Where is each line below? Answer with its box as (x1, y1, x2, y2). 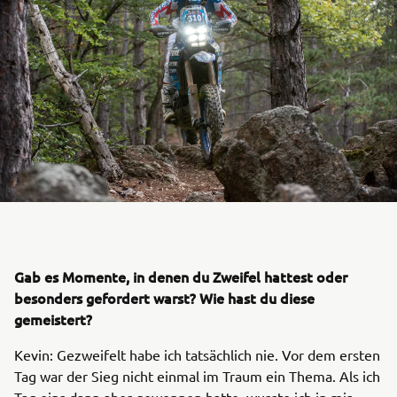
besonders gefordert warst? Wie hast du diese (14, 287, 315, 307)
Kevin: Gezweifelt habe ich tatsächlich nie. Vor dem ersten (14, 345, 380, 363)
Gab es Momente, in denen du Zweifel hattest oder (14, 266, 347, 286)
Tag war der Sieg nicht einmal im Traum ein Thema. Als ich (14, 366, 380, 385)
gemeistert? (14, 308, 92, 329)
